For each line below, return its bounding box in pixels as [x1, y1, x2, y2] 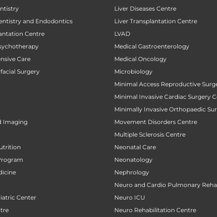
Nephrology [114, 168, 149, 176]
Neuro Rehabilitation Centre [114, 206, 196, 214]
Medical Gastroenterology [114, 42, 189, 50]
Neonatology [114, 155, 153, 163]
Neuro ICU [114, 193, 145, 201]
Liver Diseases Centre [114, 4, 176, 12]
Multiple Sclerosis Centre [114, 130, 186, 138]
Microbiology [114, 67, 153, 75]
